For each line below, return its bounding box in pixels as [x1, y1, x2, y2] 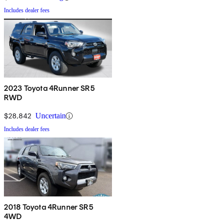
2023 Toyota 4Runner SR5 [4, 83, 95, 93]
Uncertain [35, 111, 66, 120]
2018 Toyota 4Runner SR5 [4, 202, 93, 212]
